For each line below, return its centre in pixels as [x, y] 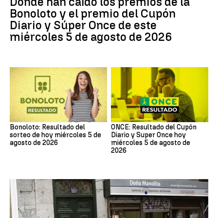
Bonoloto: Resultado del [47, 127]
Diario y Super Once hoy [148, 135]
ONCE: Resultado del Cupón [154, 127]
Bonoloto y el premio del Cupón [93, 14]
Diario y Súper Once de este [83, 25]
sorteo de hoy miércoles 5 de [55, 135]
